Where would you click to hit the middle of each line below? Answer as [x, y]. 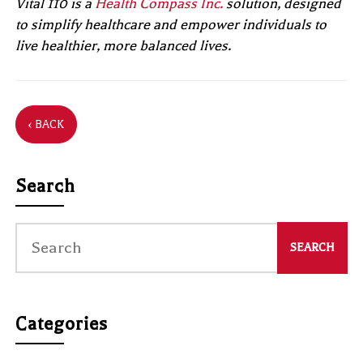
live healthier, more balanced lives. [124, 45]
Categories [62, 324]
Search [46, 186]
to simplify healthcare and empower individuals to [171, 24]
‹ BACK [47, 124]
